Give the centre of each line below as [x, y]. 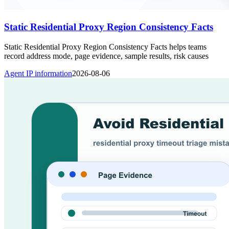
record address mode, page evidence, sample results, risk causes [106, 56]
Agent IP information [38, 73]
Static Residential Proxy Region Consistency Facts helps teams [105, 47]
